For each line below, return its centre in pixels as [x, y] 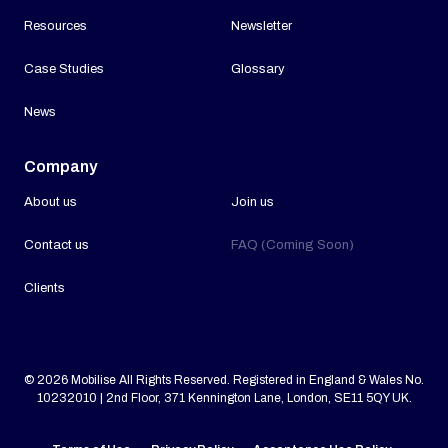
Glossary [258, 69]
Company [60, 167]
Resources [55, 26]
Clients [44, 288]
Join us [252, 202]
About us [50, 202]
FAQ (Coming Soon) [292, 245]
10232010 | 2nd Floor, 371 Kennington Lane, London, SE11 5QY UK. [224, 398]
